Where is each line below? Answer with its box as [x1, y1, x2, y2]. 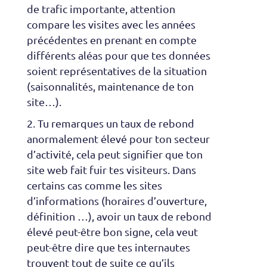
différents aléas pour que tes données [26, 49, 210, 62]
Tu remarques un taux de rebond [37, 117, 194, 130]
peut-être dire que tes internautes [26, 241, 190, 254]
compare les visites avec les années [26, 18, 195, 31]
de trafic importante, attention [26, 2, 175, 15]
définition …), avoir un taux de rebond [26, 210, 212, 223]
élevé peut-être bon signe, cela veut [26, 225, 198, 238]
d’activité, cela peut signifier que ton [26, 148, 203, 161]
